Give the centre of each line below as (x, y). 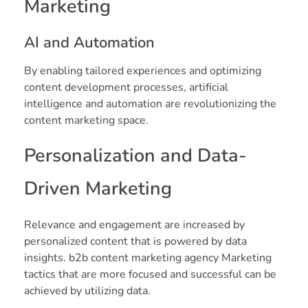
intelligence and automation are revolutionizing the (150, 103)
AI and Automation (89, 42)
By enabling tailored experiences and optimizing (143, 70)
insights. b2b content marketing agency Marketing (148, 257)
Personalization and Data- (135, 155)
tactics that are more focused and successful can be (150, 274)
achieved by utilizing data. (87, 290)
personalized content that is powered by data (135, 241)
